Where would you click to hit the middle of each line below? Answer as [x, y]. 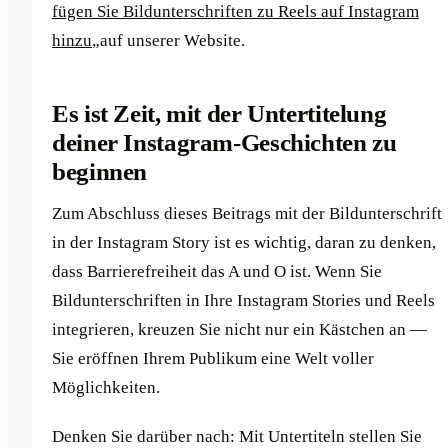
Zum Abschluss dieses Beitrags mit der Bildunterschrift [247, 214]
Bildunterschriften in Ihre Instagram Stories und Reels [243, 301]
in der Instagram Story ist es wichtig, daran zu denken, [244, 243]
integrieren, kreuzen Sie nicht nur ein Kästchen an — [239, 330]
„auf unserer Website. [168, 40]
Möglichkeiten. [106, 388]
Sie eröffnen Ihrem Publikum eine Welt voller [213, 359]
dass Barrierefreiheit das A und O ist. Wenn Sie [217, 272]
